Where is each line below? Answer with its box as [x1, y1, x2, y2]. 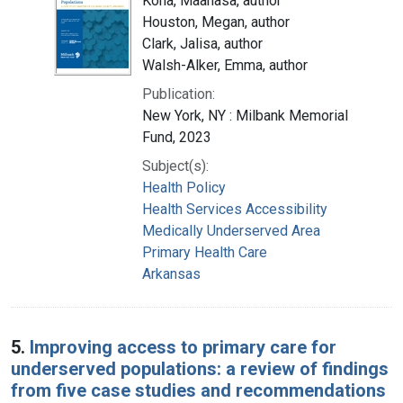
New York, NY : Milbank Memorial [142, 106, 348, 124]
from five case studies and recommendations [11, 379, 386, 401]
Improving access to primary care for [30, 336, 336, 358]
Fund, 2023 [142, 128, 211, 146]
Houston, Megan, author [142, 13, 290, 31]
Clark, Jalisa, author [142, 34, 263, 52]
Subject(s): [142, 157, 209, 175]
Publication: [142, 85, 215, 103]
